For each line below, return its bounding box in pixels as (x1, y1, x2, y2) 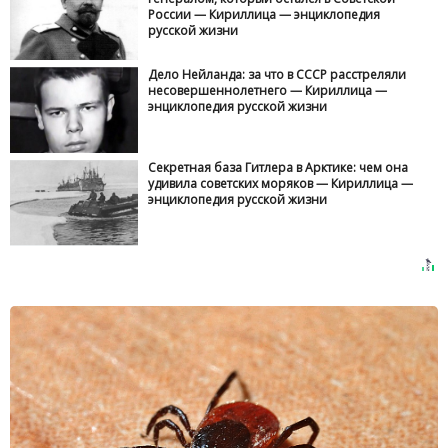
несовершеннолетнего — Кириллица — (148, 82, 388, 100)
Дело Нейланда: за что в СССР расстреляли (148, 66, 407, 84)
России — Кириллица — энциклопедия (148, 5, 381, 23)
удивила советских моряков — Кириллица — (148, 175, 414, 193)
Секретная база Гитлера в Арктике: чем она (148, 159, 409, 177)
